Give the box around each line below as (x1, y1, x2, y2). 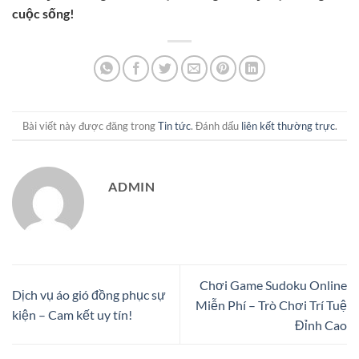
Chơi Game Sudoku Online (200, 276, 347, 292)
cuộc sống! (12, 6, 75, 22)
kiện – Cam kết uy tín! (12, 307, 132, 323)
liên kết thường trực (240, 119, 335, 132)
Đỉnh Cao (295, 317, 347, 333)
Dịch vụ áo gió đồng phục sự (12, 287, 166, 303)
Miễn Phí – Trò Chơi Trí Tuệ (196, 296, 347, 313)
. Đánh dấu (190, 119, 241, 132)
